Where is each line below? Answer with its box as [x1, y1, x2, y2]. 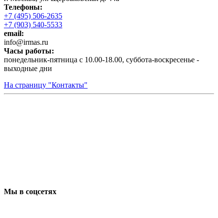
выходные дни [4, 64, 52, 73]
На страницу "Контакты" [4, 80, 88, 89]
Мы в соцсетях [4, 187, 56, 196]
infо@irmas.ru [4, 37, 48, 46]
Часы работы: [4, 46, 54, 55]
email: [4, 29, 24, 37]
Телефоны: [4, 2, 42, 11]
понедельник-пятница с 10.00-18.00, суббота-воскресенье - [4, 55, 199, 64]
